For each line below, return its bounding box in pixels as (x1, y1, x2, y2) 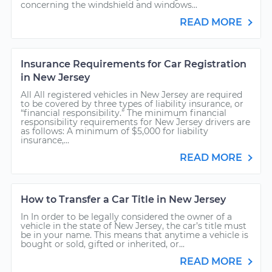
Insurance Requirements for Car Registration (21, 58, 246, 70)
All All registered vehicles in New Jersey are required (21, 89, 242, 100)
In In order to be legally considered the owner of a (21, 211, 232, 222)
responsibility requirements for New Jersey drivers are (21, 117, 250, 127)
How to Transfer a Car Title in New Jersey (21, 194, 226, 205)
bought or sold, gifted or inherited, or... (21, 239, 185, 250)
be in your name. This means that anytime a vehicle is (21, 229, 248, 240)
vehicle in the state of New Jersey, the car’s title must (21, 220, 246, 231)
